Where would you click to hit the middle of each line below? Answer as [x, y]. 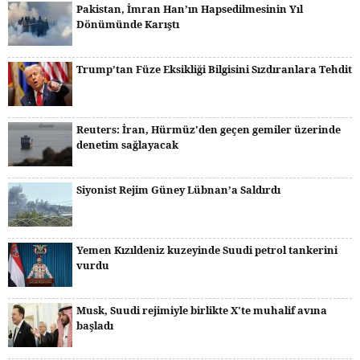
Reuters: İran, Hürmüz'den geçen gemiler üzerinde [209, 129]
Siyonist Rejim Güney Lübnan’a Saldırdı [178, 190]
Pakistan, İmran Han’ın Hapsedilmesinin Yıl [190, 9]
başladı [95, 325]
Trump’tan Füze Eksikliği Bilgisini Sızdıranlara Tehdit [214, 69]
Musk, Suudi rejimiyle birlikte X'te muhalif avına [202, 310]
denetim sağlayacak [127, 145]
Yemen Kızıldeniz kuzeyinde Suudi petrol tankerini [207, 250]
